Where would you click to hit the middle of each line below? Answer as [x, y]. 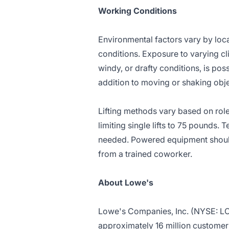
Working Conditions [138, 11]
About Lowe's [126, 182]
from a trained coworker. [145, 154]
